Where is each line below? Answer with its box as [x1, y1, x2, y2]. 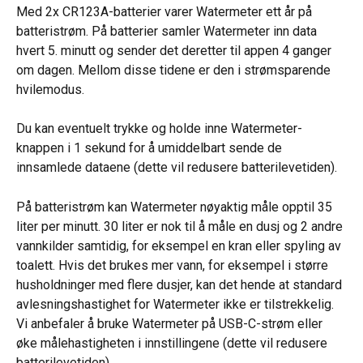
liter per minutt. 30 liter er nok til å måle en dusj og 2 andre [16, 218, 346, 234]
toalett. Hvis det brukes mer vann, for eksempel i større [16, 257, 331, 273]
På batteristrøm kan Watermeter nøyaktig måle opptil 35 [16, 199, 335, 215]
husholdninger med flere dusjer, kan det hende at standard [16, 276, 345, 293]
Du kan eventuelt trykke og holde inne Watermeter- [16, 121, 302, 137]
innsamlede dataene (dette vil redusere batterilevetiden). [16, 160, 337, 176]
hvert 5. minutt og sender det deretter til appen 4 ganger [16, 43, 335, 58]
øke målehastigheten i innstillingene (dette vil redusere [16, 335, 331, 351]
